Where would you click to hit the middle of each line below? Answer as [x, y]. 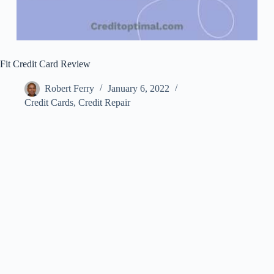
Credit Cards [49, 103]
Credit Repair [104, 103]
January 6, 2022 [139, 89]
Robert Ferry [69, 89]
